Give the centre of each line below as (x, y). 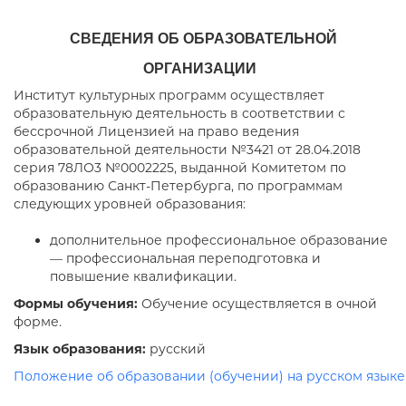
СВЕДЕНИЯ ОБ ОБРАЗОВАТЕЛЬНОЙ (203, 38)
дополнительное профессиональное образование (219, 240)
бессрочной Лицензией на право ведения (156, 131)
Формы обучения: (76, 304)
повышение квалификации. (143, 276)
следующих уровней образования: (130, 204)
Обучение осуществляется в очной (257, 304)
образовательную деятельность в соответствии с (179, 113)
